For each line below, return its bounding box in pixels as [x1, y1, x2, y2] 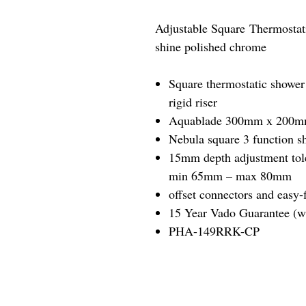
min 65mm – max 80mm [169, 167, 292, 184]
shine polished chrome [155, 38, 266, 55]
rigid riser [169, 94, 217, 110]
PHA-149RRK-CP [169, 223, 260, 239]
